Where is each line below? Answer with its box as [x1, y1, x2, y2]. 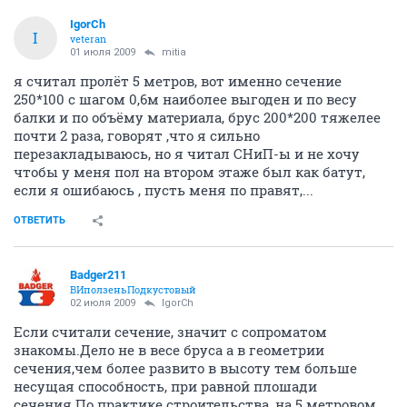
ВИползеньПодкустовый [70, 282, 196, 296]
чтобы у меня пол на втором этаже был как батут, [14, 162, 365, 181]
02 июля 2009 [70, 296, 135, 309]
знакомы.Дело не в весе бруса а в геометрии [14, 340, 324, 359]
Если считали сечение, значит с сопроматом [14, 322, 327, 341]
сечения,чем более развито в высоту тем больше [14, 358, 357, 377]
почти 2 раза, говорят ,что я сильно [14, 125, 260, 144]
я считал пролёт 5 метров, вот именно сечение [14, 71, 342, 90]
